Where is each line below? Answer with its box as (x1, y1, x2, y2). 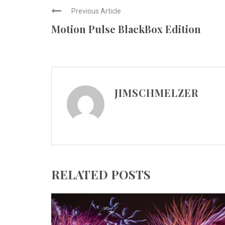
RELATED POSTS (51, 166, 151, 182)
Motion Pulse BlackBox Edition (51, 22, 201, 36)
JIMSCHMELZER (115, 85, 198, 99)
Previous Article (71, 7, 121, 15)
